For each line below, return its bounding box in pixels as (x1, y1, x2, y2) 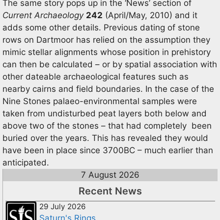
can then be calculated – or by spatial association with (2, 59, 217, 69)
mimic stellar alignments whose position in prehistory (2, 47, 211, 57)
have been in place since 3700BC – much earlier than (2, 145, 213, 155)
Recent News (79, 185, 142, 197)
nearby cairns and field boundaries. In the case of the (2, 84, 214, 94)
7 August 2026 (81, 170, 139, 180)
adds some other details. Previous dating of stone (2, 23, 200, 32)
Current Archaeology (2, 10, 83, 20)
